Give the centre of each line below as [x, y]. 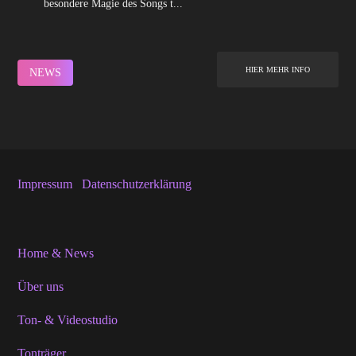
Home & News [56, 253]
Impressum [45, 184]
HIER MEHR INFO [277, 70]
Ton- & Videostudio [68, 320]
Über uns [41, 287]
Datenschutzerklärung [137, 184]
